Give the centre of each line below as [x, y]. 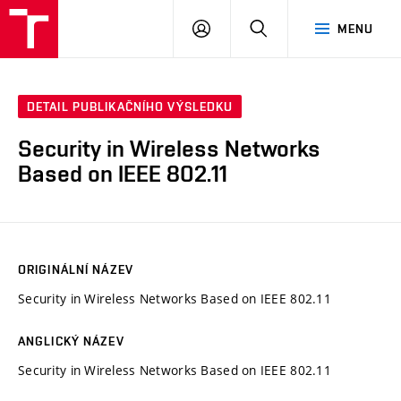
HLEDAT [290, 28]
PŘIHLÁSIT [242, 28]
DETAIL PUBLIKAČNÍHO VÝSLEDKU [130, 107]
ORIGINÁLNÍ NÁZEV [76, 269]
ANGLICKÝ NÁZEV [71, 341]
